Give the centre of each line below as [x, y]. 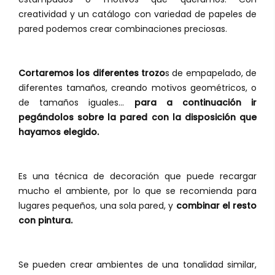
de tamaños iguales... [76, 103]
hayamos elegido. [59, 132]
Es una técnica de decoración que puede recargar [137, 176]
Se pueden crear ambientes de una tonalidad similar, [137, 265]
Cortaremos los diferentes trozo [92, 73]
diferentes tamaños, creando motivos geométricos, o [137, 88]
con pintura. [45, 221]
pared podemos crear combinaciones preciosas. [123, 29]
